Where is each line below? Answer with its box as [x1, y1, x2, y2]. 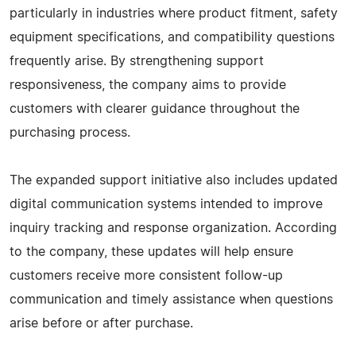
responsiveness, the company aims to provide [10, 78, 286, 91]
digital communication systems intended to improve [10, 197, 323, 211]
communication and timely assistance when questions [10, 292, 333, 306]
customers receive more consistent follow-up [10, 269, 283, 282]
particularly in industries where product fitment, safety [10, 6, 338, 20]
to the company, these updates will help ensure [10, 245, 293, 258]
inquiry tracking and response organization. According [10, 221, 337, 234]
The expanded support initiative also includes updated [10, 173, 338, 187]
